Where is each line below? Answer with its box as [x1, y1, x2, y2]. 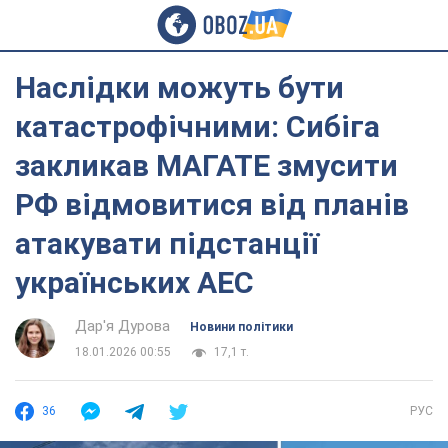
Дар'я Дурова [75, 317, 170, 335]
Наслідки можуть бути [15, 70, 344, 105]
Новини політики [190, 320, 293, 334]
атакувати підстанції [15, 226, 319, 261]
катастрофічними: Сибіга [15, 109, 380, 144]
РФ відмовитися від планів [15, 187, 409, 222]
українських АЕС [15, 265, 254, 300]
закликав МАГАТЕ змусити [15, 148, 398, 183]
